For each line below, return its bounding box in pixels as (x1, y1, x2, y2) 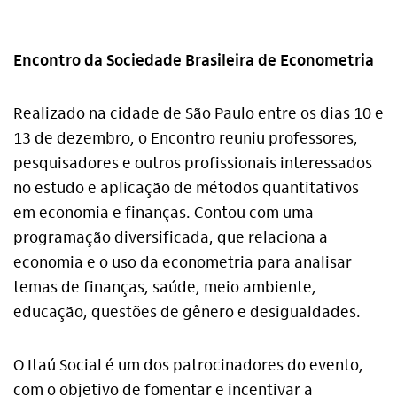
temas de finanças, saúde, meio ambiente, (13, 277, 316, 298)
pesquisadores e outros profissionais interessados (13, 153, 372, 174)
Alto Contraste (53, 356, 135, 373)
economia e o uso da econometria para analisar (13, 253, 352, 273)
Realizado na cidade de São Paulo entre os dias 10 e (13, 104, 384, 124)
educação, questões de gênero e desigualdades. (13, 302, 361, 323)
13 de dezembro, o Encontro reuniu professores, (13, 128, 358, 149)
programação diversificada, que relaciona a (13, 228, 328, 248)
